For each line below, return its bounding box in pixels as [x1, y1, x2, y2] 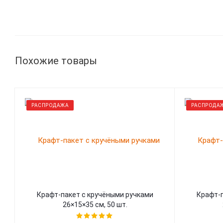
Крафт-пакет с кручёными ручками [36, 191, 153, 199]
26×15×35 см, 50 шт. [62, 201, 127, 209]
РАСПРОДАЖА [31, 103, 69, 108]
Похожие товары [15, 55, 97, 67]
